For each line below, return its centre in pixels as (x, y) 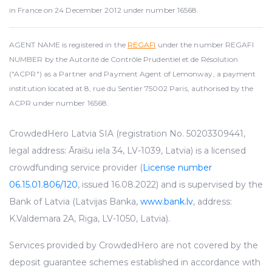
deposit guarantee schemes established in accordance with (135, 263)
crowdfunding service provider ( (76, 168)
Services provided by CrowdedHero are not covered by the (134, 246)
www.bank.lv (167, 202)
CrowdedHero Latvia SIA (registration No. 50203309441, (127, 134)
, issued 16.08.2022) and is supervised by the (170, 185)
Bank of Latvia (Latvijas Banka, (75, 202)
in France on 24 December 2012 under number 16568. (104, 10)
